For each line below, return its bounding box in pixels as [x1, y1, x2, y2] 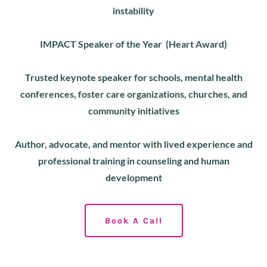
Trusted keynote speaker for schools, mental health [24, 72, 243, 83]
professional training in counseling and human [38, 155, 229, 166]
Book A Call [104, 215, 163, 226]
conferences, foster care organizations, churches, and [20, 88, 247, 100]
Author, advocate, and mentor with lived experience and [14, 138, 253, 150]
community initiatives [88, 105, 179, 116]
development [105, 172, 162, 183]
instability [113, 5, 154, 16]
